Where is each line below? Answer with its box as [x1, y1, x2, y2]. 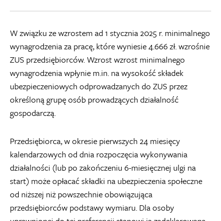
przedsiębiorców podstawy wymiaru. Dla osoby [10, 201, 174, 214]
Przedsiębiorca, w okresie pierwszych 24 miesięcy [10, 135, 180, 147]
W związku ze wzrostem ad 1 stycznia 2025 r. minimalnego [10, 27, 210, 39]
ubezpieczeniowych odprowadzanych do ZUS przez [10, 80, 187, 92]
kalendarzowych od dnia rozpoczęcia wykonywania [10, 148, 187, 160]
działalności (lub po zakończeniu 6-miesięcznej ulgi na [10, 161, 196, 174]
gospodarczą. [10, 107, 56, 119]
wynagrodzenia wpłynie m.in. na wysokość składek [10, 67, 184, 79]
